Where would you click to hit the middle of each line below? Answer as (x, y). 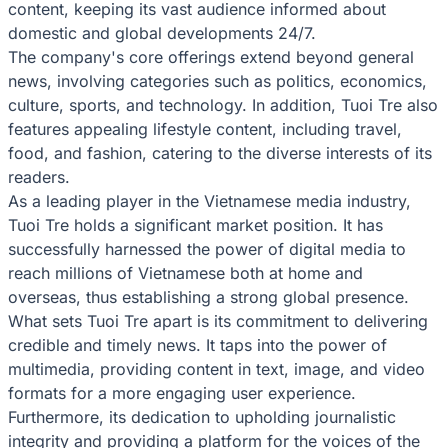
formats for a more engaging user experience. (182, 392)
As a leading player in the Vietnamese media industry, (209, 200)
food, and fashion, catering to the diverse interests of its (220, 152)
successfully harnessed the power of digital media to (207, 248)
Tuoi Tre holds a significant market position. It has (195, 224)
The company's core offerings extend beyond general (211, 56)
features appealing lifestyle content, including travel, (205, 128)
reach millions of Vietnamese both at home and (185, 272)
